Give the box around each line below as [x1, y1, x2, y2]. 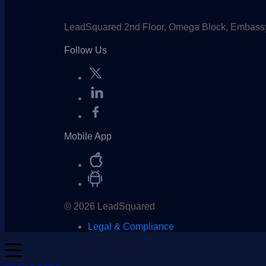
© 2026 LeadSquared [64, 201, 155, 211]
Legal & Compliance [87, 221, 174, 232]
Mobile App [64, 131, 112, 141]
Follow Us [64, 45, 107, 55]
